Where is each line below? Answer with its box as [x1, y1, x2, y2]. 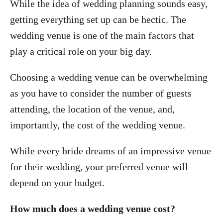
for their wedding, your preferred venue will [10, 161, 188, 172]
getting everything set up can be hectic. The [10, 14, 186, 25]
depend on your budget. [10, 177, 105, 188]
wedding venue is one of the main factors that [10, 30, 194, 41]
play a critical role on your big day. [10, 46, 152, 57]
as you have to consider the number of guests [10, 88, 192, 99]
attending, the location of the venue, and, [10, 104, 175, 114]
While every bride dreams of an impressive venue [10, 145, 211, 156]
